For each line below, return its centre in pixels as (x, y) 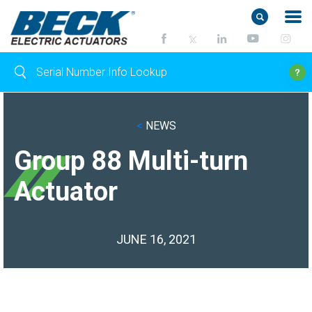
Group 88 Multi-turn (131, 161)
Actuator (66, 192)
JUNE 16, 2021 (156, 239)
